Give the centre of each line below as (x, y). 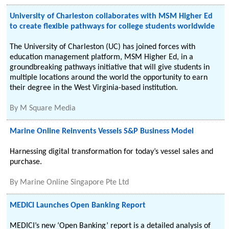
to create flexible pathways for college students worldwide (112, 27)
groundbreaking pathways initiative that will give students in (110, 67)
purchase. (26, 162)
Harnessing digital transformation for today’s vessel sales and (112, 152)
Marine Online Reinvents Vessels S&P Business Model (102, 131)
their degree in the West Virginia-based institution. (94, 88)
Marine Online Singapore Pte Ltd (75, 182)
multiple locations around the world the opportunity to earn (109, 78)
